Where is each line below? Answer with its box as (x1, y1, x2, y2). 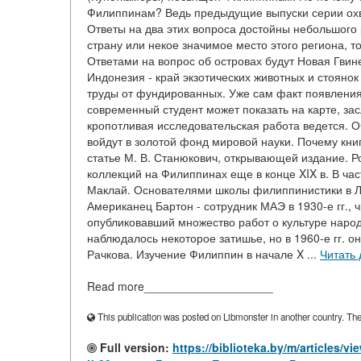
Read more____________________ (87, 278, 273, 294)
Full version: (97, 339, 169, 355)
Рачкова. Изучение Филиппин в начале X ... (87, 246, 320, 262)
